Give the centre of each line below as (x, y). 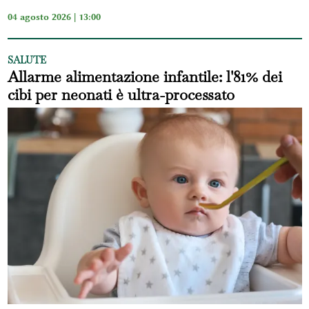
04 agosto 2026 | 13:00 (54, 17)
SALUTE (27, 60)
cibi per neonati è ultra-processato (121, 95)
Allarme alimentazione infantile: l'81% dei (144, 77)
